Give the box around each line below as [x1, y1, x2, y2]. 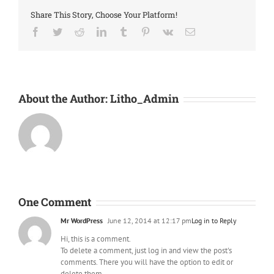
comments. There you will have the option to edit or [61, 257, 233, 267]
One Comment [18, 194, 91, 209]
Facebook [40, 26, 78, 36]
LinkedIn [106, 26, 141, 36]
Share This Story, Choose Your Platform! [31, 9, 177, 20]
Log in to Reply [191, 216, 237, 225]
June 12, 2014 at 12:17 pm [106, 216, 191, 225]
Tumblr [128, 26, 156, 36]
